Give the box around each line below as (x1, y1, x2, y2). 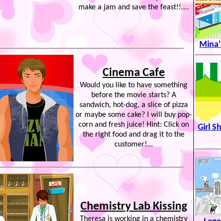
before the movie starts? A (91, 91, 176, 99)
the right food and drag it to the (83, 131, 184, 139)
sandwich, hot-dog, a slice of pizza (79, 101, 188, 109)
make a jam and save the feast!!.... (78, 3, 189, 11)
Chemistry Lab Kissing (80, 201, 187, 213)
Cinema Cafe (103, 67, 165, 79)
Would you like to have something (80, 81, 187, 89)
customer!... (114, 141, 153, 148)
